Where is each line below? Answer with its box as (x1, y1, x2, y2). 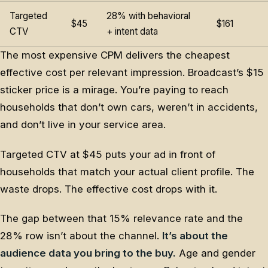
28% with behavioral (106, 10, 190, 22)
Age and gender (176, 246, 255, 259)
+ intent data (106, 26, 158, 38)
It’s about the (162, 229, 228, 242)
